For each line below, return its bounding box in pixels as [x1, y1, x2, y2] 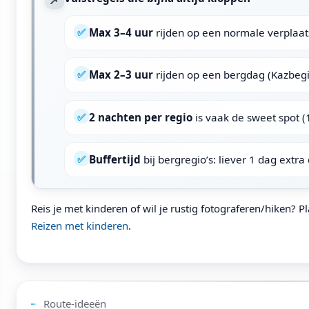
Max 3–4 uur [88, 26, 153, 40]
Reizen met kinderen [31, 219, 129, 233]
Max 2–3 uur [88, 68, 153, 82]
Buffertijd [88, 152, 141, 167]
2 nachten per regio [88, 110, 192, 124]
